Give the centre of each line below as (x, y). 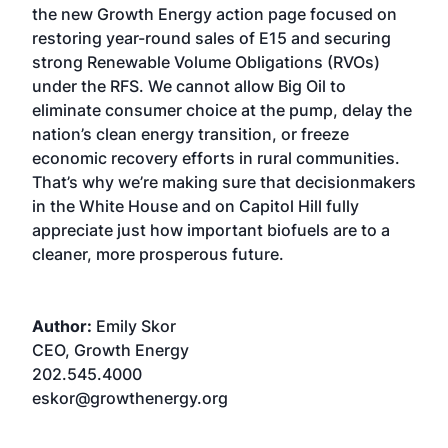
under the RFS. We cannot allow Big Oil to (189, 86)
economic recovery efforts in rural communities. (216, 158)
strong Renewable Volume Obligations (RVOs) (206, 62)
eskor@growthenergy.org (130, 398)
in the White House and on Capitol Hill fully (195, 206)
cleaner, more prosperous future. (158, 254)
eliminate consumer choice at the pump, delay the (222, 110)
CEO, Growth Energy (110, 350)
